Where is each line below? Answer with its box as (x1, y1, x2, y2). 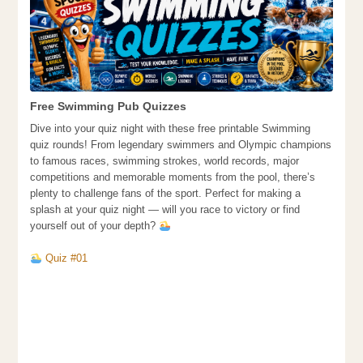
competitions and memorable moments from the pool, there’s (30, 171, 316, 184)
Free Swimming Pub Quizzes (30, 100, 187, 113)
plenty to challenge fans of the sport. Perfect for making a (30, 187, 301, 200)
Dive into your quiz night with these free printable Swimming (30, 122, 311, 135)
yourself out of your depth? (30, 220, 160, 233)
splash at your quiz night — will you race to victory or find (30, 203, 301, 216)
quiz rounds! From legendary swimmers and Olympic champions (30, 139, 332, 152)
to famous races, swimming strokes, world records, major (30, 155, 300, 168)
